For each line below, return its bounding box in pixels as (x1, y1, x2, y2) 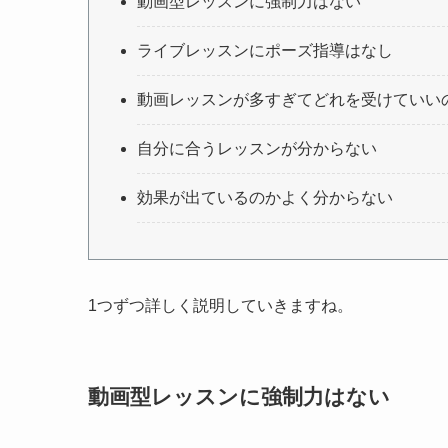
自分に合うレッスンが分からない (137, 139, 377, 157)
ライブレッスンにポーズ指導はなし (137, 41, 393, 59)
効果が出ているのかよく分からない (137, 188, 393, 206)
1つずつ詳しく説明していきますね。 (88, 296, 353, 314)
